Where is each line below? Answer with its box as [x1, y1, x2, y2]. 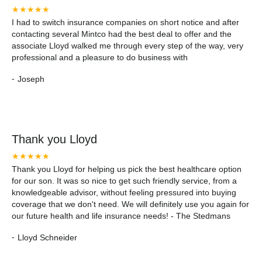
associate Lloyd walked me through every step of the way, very [12, 41, 243, 50]
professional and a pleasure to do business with [12, 53, 188, 62]
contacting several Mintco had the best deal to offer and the [12, 29, 232, 39]
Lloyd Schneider [18, 232, 77, 242]
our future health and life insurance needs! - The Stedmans [12, 211, 230, 220]
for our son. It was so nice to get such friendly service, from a [12, 176, 237, 185]
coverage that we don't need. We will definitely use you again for [12, 199, 249, 209]
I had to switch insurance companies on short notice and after [12, 18, 239, 27]
